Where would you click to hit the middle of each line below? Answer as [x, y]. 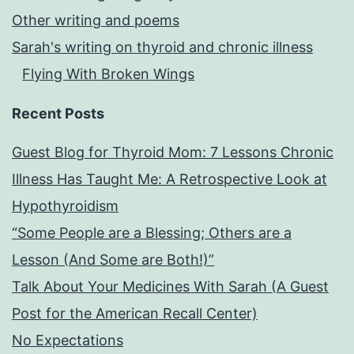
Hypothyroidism [65, 206]
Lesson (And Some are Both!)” [113, 260]
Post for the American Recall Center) [135, 314]
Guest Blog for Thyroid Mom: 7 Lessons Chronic [173, 153]
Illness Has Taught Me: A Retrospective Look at [169, 179]
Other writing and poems [96, 21]
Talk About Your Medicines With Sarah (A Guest [170, 287]
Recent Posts [58, 114]
